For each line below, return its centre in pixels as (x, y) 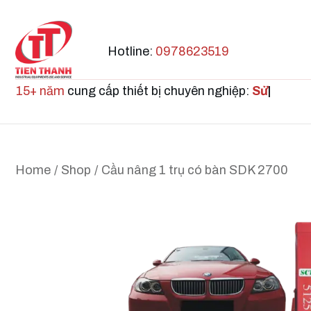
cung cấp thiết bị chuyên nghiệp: (158, 91)
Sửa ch (273, 91)
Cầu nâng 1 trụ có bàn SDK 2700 (195, 170)
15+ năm (40, 91)
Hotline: (132, 51)
